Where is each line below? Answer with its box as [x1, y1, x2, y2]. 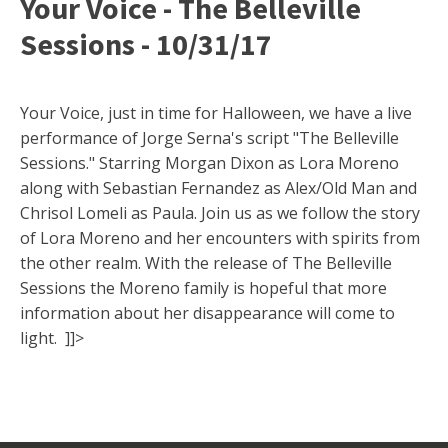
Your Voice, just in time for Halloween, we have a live [20, 102, 412, 125]
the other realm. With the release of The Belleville [20, 252, 392, 275]
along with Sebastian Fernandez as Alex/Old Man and [20, 177, 417, 200]
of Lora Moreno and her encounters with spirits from [20, 227, 420, 250]
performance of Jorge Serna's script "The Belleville [20, 127, 399, 150]
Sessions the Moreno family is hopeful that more [20, 277, 387, 300]
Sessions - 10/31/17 [20, 25, 272, 64]
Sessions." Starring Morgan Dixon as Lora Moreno [20, 152, 399, 175]
